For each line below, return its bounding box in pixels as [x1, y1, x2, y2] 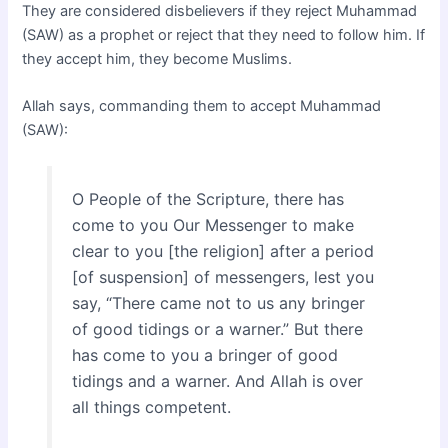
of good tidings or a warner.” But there [71, 318, 363, 339]
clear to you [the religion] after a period [71, 240, 374, 261]
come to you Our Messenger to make [71, 214, 354, 235]
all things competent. [71, 396, 231, 417]
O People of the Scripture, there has [71, 188, 344, 209]
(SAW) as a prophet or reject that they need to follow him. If [22, 25, 426, 44]
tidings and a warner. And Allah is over [71, 370, 363, 391]
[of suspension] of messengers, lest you [71, 266, 374, 287]
